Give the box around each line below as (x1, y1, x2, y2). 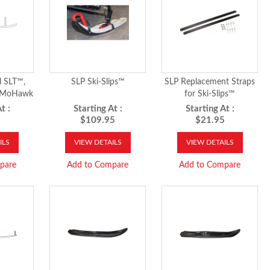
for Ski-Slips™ (184, 90, 236, 98)
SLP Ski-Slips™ (71, 78, 125, 86)
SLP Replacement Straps (165, 78, 256, 86)
